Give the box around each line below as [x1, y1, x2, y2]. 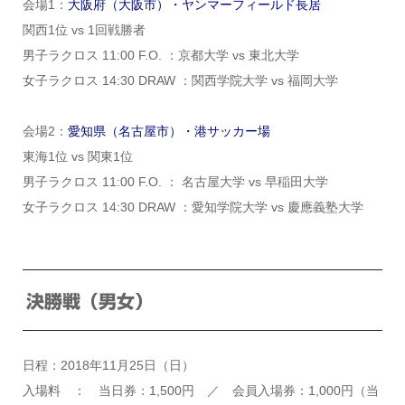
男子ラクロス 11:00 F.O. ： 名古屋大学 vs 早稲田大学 [22, 174, 328, 190]
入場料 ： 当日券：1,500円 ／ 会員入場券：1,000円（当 [22, 383, 379, 399]
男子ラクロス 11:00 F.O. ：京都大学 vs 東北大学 [22, 48, 299, 63]
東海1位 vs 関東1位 [22, 149, 133, 165]
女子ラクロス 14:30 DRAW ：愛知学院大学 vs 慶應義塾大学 [22, 200, 363, 215]
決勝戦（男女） [25, 291, 153, 310]
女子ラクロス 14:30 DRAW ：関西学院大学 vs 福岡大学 [22, 73, 338, 89]
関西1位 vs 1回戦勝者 [22, 23, 146, 38]
